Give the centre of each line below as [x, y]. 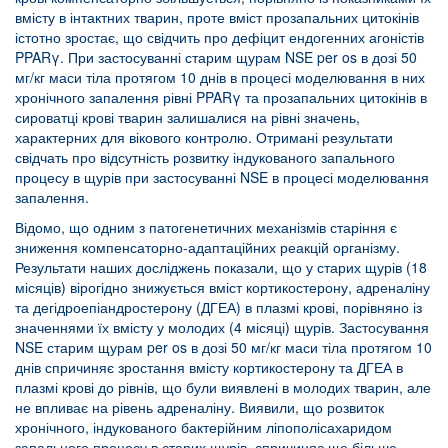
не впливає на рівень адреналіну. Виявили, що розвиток [199, 406]
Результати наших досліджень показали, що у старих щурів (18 [221, 266]
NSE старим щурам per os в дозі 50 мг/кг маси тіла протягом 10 [223, 346]
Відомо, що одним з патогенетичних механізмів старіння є [206, 226]
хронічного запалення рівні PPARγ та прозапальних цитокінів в [221, 96]
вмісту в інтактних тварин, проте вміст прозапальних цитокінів [217, 16]
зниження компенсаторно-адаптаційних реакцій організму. [207, 246]
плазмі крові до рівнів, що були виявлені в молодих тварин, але [223, 386]
